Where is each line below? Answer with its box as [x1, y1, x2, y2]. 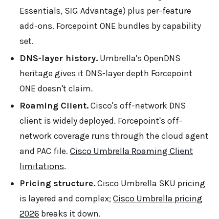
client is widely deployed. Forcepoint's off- [20, 115, 182, 126]
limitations [20, 160, 64, 172]
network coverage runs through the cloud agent [20, 130, 209, 141]
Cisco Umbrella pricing [113, 193, 202, 204]
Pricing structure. [20, 177, 95, 189]
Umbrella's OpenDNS [98, 52, 180, 64]
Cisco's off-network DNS [88, 100, 186, 111]
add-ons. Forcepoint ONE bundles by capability [20, 20, 201, 31]
